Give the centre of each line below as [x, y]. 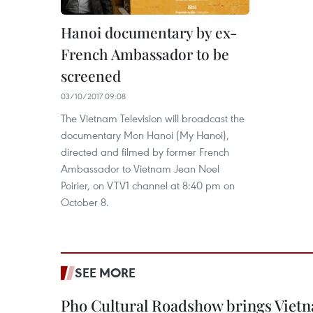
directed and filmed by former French [145, 152]
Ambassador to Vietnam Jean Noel [140, 169]
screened [91, 76]
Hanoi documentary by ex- [149, 32]
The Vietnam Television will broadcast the [153, 118]
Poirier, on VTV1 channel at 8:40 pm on [148, 185]
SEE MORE [105, 273]
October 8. [85, 202]
